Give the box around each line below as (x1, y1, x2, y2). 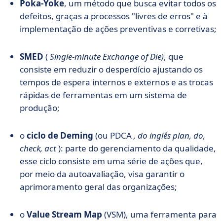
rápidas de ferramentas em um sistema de (20, 89, 187, 101)
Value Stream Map (27, 209, 104, 220)
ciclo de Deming (27, 130, 93, 141)
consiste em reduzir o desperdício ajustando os (20, 64, 203, 75)
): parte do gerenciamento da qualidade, (56, 143, 216, 154)
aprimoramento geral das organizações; (20, 181, 177, 192)
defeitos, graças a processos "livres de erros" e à (20, 10, 208, 22)
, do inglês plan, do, (134, 130, 205, 141)
